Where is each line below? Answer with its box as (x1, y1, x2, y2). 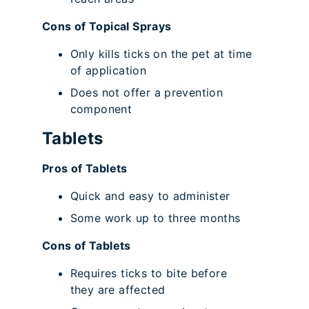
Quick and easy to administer (70, 189, 230, 203)
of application (70, 63, 147, 78)
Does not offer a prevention (70, 86, 223, 100)
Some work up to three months (70, 211, 241, 226)
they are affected (70, 283, 166, 297)
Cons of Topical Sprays (41, 19, 172, 34)
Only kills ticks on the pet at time (70, 47, 252, 61)
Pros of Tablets (41, 161, 128, 176)
